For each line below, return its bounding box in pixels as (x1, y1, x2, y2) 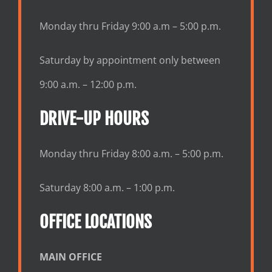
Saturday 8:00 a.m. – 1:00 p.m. (39, 180, 175, 194)
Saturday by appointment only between (39, 53, 220, 67)
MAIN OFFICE (39, 250, 102, 263)
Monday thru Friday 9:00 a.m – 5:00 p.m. (39, 19, 221, 33)
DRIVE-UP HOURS (39, 107, 149, 129)
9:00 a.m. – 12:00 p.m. (39, 77, 137, 91)
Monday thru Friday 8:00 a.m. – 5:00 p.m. (39, 146, 223, 160)
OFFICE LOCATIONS (39, 211, 152, 233)
